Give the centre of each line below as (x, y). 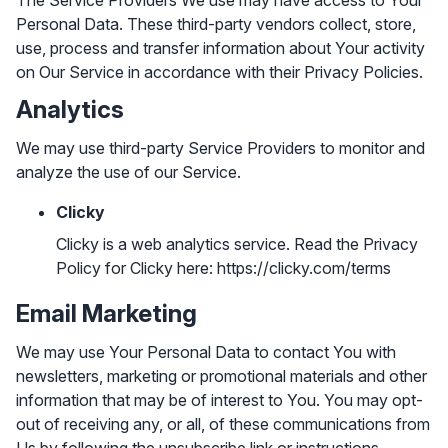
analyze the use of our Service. (128, 172)
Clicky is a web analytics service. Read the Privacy (237, 244)
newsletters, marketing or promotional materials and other (221, 376)
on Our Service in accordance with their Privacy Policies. (219, 72)
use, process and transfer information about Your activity (220, 48)
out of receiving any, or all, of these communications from (223, 424)
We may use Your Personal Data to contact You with (206, 352)
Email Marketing (106, 313)
